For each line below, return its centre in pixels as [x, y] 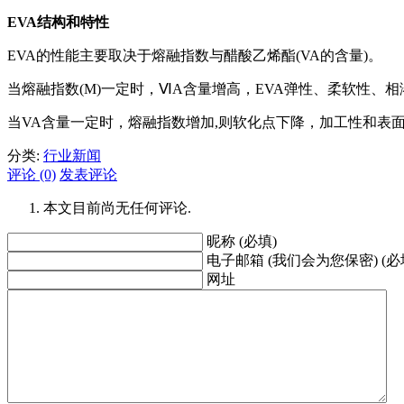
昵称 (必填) [242, 241]
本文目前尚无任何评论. [117, 207]
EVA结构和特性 [58, 22]
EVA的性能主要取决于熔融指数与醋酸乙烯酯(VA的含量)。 [195, 55]
